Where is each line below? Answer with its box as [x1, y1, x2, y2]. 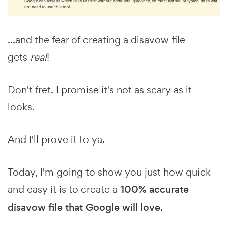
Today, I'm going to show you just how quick [8, 165, 211, 179]
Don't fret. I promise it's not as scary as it [8, 82, 192, 96]
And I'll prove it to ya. [8, 132, 105, 146]
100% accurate [120, 182, 189, 196]
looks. [8, 100, 35, 113]
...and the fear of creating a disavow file [8, 33, 185, 46]
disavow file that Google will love [8, 200, 160, 214]
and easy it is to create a [8, 182, 120, 196]
